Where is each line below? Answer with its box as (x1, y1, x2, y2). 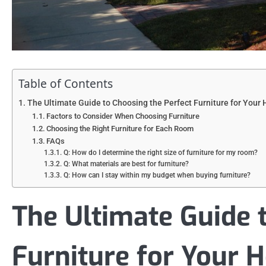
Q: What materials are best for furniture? (63, 160, 189, 169)
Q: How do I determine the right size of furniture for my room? (63, 148, 258, 157)
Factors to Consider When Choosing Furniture (46, 112, 200, 121)
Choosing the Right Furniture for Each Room (46, 124, 194, 134)
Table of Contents (18, 75, 113, 92)
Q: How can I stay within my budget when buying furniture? (63, 171, 251, 180)
